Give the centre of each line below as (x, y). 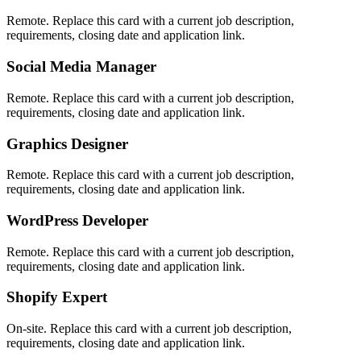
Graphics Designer (67, 143)
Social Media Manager (81, 67)
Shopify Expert (57, 297)
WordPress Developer (77, 220)
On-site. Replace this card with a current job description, (149, 329)
